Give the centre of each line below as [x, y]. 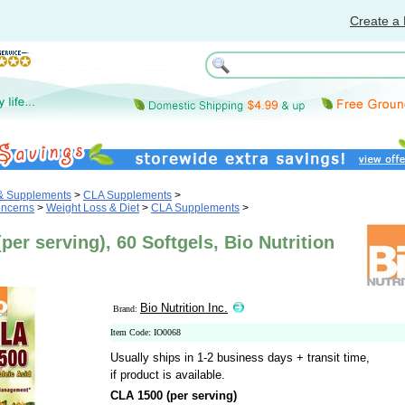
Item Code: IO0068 [146, 332]
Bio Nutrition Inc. [184, 308]
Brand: [127, 309]
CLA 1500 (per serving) [174, 396]
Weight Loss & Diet [93, 208]
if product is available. [168, 375]
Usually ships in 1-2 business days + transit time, [240, 358]
